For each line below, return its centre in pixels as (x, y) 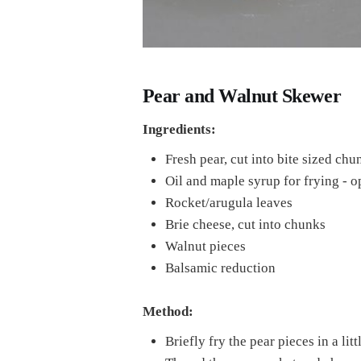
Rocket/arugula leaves (228, 202)
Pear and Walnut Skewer (242, 96)
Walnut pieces (205, 246)
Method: (168, 311)
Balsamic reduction (220, 268)
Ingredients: (179, 129)
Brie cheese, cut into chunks (245, 224)
